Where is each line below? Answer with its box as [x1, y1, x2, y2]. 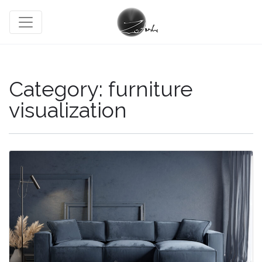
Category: [9, 77, 108, 101]
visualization [9, 98, 127, 122]
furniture [108, 77, 193, 101]
